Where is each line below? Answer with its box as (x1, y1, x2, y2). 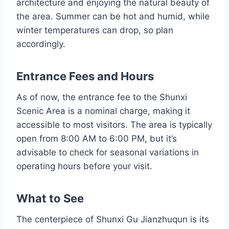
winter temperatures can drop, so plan (16, 25, 173, 36)
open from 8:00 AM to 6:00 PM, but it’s (16, 133, 177, 144)
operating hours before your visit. (16, 161, 152, 172)
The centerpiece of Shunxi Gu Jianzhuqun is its (16, 214, 209, 225)
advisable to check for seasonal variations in (16, 147, 199, 158)
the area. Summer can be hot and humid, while (16, 11, 210, 22)
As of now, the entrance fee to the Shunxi (16, 92, 187, 103)
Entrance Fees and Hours (16, 70, 154, 83)
